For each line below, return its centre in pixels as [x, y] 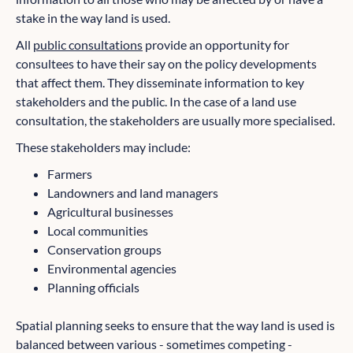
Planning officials [93, 288]
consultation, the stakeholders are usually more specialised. [175, 121]
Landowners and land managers [133, 193]
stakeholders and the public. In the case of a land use [156, 102]
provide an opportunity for [216, 45]
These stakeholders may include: [103, 147]
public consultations [88, 45]
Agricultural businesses [110, 212]
